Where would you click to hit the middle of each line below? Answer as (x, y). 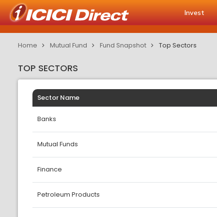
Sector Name (58, 98)
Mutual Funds (58, 144)
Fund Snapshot (123, 45)
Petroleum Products (69, 194)
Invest (194, 13)
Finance (50, 169)
